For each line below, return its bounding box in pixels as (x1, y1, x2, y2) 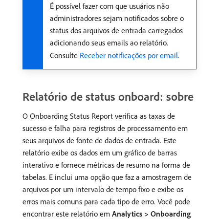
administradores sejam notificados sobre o (50, 13, 184, 23)
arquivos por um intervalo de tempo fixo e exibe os (22, 184, 183, 194)
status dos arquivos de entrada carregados (50, 25, 183, 35)
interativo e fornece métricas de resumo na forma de (22, 160, 190, 170)
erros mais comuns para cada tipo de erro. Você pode (22, 197, 190, 206)
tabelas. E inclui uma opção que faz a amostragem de (22, 172, 192, 182)
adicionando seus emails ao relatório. (50, 38, 168, 47)
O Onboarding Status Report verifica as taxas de (22, 111, 175, 121)
